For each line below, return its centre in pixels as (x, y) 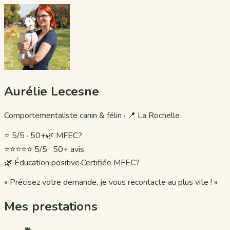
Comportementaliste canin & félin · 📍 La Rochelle (92, 115)
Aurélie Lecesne (52, 91)
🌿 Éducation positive (42, 162)
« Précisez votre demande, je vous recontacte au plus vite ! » (111, 182)
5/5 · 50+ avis (59, 149)
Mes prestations (51, 206)
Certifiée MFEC (108, 162)
